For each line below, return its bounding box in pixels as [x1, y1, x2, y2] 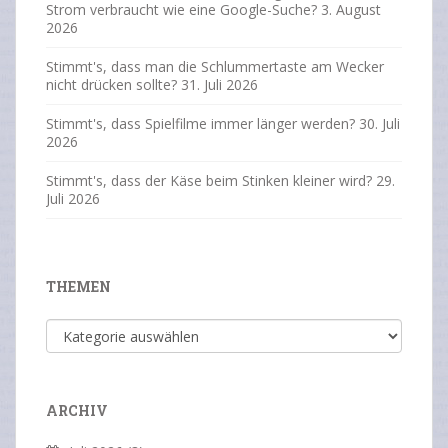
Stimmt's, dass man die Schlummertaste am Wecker [46, 57, 384, 77]
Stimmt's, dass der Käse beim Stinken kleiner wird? [46, 171, 372, 191]
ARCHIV [46, 401, 108, 421]
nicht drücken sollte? [46, 75, 177, 95]
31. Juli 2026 [181, 75, 258, 95]
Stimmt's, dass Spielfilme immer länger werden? [46, 114, 355, 134]
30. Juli [359, 114, 400, 134]
